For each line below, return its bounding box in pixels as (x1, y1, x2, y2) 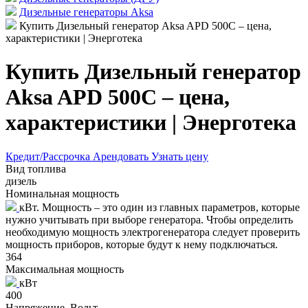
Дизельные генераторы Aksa (19, 6, 153, 18)
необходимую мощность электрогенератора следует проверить (5, 225, 300, 238)
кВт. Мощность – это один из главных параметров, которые (19, 201, 300, 213)
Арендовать (93, 150, 151, 162)
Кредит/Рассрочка (5, 150, 93, 162)
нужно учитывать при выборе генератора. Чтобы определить (5, 213, 293, 225)
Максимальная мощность (5, 263, 124, 275)
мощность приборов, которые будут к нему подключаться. (5, 238, 278, 250)
